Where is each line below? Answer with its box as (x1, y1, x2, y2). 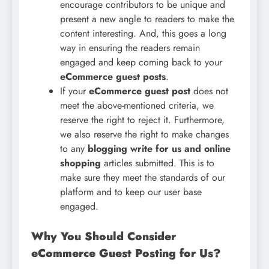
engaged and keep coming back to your (60, 55, 222, 69)
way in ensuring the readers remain (60, 40, 200, 55)
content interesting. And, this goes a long (60, 26, 226, 40)
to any (60, 141, 88, 156)
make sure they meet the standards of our (60, 170, 225, 184)
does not (190, 83, 228, 98)
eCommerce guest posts (60, 69, 166, 83)
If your (60, 83, 89, 98)
